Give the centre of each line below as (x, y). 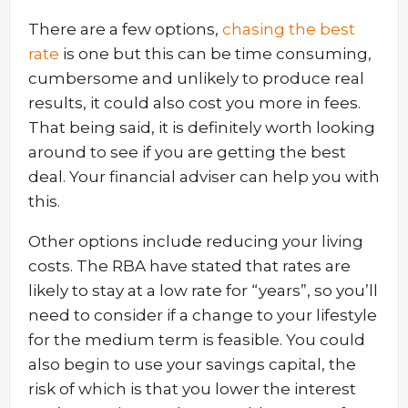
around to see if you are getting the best (187, 152)
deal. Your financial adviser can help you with (204, 177)
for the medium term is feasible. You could (197, 340)
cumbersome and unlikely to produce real (196, 78)
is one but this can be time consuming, (215, 54)
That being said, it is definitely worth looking (202, 127)
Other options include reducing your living (196, 241)
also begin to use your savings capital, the (192, 364)
